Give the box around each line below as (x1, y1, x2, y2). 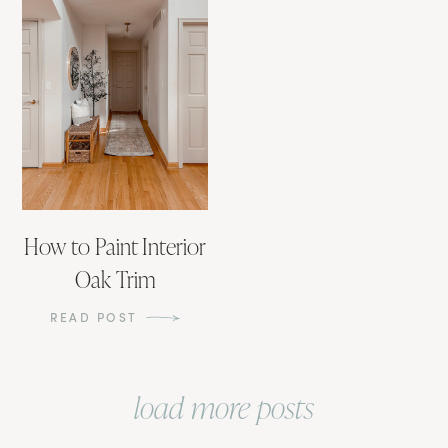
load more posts (134, 385, 314, 428)
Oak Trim (74, 262, 156, 295)
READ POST (50, 307, 138, 325)
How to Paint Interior (24, 229, 207, 262)
